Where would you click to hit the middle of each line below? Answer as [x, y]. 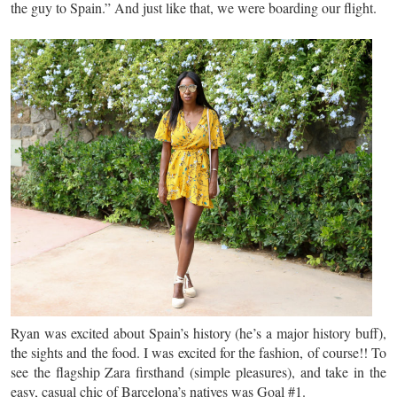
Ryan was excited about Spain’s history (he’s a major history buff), [198, 333]
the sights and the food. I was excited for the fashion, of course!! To [198, 352]
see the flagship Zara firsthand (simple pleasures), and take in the [198, 372]
